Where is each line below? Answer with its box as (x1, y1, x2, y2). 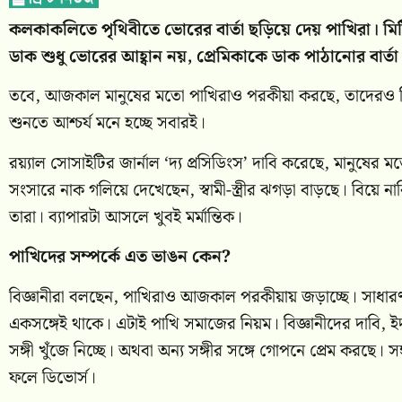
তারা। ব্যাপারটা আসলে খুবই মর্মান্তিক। (9, 203, 242, 232)
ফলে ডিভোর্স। (9, 363, 96, 392)
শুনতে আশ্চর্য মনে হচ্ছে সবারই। (9, 109, 205, 138)
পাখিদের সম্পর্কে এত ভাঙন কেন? (9, 243, 231, 272)
